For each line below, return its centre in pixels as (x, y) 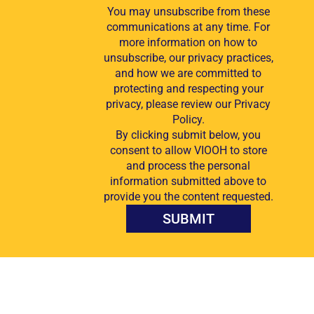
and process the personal (188, 165)
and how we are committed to (188, 73)
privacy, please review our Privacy (188, 104)
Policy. (188, 119)
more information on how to (188, 42)
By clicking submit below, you (188, 135)
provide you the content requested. (188, 196)
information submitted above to (188, 181)
